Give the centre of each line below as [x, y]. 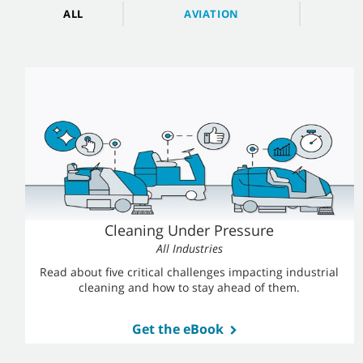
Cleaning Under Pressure [190, 230]
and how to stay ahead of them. [214, 287]
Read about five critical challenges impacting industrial [190, 272]
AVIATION [211, 14]
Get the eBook [177, 329]
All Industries [189, 248]
